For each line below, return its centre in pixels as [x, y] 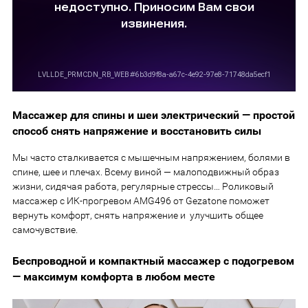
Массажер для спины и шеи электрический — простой [154, 116]
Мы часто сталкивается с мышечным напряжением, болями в [151, 158]
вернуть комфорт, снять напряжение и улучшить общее [138, 216]
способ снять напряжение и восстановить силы [137, 132]
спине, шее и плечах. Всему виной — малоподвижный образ [146, 172]
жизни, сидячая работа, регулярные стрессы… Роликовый [143, 187]
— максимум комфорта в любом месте [114, 277]
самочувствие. [45, 230]
